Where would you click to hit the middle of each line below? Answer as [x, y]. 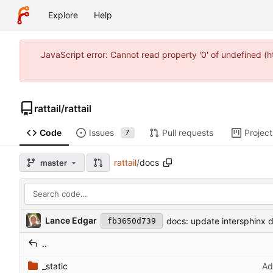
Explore [63, 15]
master [54, 162]
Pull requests [187, 133]
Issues [101, 133]
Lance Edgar [71, 221]
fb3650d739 [132, 221]
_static [55, 266]
